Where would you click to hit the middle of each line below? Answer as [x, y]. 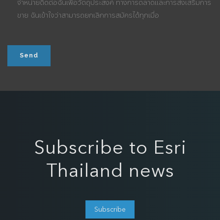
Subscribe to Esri [110, 146]
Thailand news [110, 169]
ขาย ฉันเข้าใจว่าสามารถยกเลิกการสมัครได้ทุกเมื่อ [88, 14]
